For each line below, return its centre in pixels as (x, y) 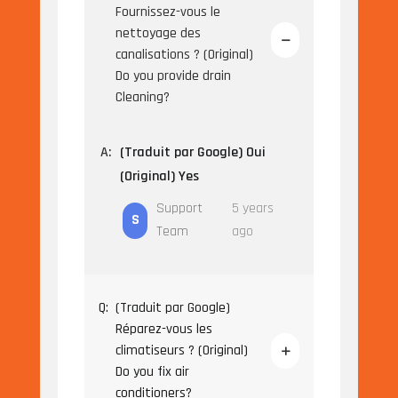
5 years (252, 209)
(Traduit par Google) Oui (192, 153)
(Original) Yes (159, 177)
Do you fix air (152, 372)
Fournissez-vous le (167, 12)
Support (180, 209)
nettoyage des (158, 34)
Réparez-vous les (163, 330)
